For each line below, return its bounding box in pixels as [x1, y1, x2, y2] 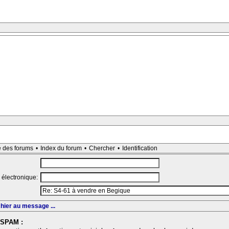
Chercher [89, 145, 115, 152]
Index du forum [40, 145, 82, 152]
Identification [122, 145, 157, 152]
